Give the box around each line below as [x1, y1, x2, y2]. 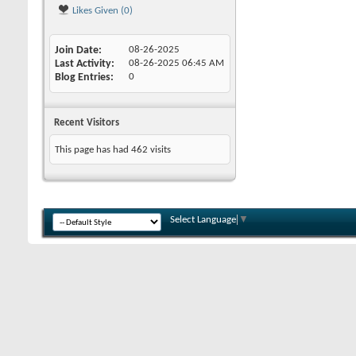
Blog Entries [55, 72, 110, 83]
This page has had [55, 145, 131, 155]
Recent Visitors [54, 118, 119, 128]
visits [148, 145, 171, 155]
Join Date [55, 44, 99, 56]
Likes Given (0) [70, 6, 133, 16]
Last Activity [55, 58, 111, 70]
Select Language [170, 215, 236, 225]
